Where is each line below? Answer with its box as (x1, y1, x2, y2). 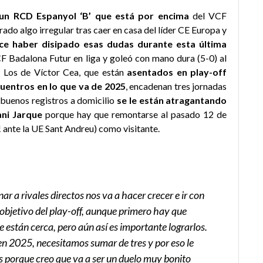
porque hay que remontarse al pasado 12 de (42, 108, 227, 120)
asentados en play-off (127, 66, 227, 77)
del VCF (188, 9, 227, 21)
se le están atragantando (114, 94, 227, 106)
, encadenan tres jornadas (125, 80, 227, 92)
